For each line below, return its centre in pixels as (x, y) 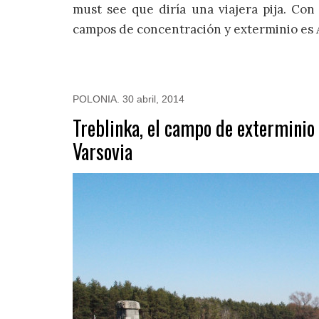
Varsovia (103, 151)
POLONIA (95, 99)
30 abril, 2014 (153, 99)
